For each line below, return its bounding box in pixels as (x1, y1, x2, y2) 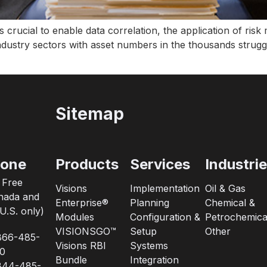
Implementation (130, 182, 200, 195)
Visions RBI (55, 240, 106, 252)
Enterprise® (55, 197, 108, 209)
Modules (55, 211, 94, 223)
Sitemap (55, 104, 124, 125)
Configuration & (130, 211, 201, 223)
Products (55, 156, 119, 173)
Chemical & (204, 197, 255, 209)
